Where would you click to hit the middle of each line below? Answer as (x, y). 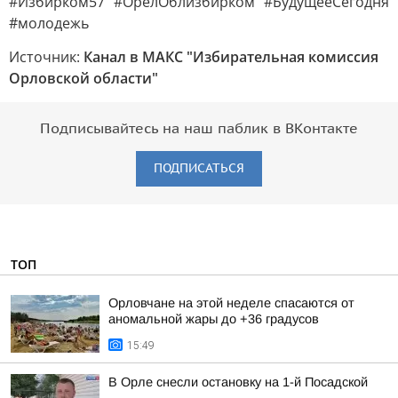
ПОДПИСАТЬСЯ (199, 168)
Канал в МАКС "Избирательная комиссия (231, 57)
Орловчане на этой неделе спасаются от (231, 303)
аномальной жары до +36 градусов (214, 319)
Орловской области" (84, 78)
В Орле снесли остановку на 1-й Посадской (238, 382)
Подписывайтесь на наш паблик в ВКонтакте (199, 129)
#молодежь (49, 23)
